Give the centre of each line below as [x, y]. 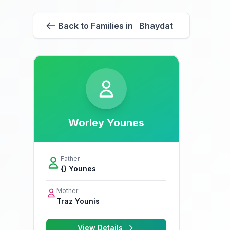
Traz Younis [78, 201]
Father [70, 158]
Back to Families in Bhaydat [116, 26]
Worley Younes [106, 123]
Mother [67, 191]
